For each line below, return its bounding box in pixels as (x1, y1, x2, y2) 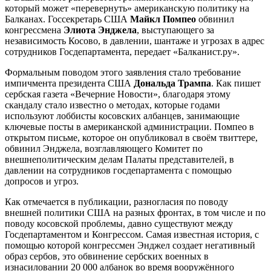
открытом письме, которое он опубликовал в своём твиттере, (5, 132, 258, 143)
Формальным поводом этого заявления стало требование (5, 67, 241, 77)
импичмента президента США (5, 77, 134, 88)
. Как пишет (211, 77, 261, 88)
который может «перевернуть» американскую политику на (5, 2, 249, 13)
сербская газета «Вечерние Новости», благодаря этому (5, 88, 230, 99)
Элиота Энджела (64, 24, 137, 35)
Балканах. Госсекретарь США (5, 13, 130, 24)
